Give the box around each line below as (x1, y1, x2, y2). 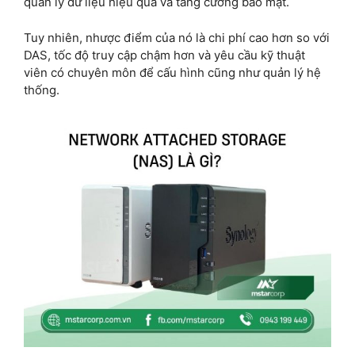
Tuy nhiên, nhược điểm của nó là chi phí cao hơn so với (24, 29, 330, 45)
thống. (24, 82, 59, 97)
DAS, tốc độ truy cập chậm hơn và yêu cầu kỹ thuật (24, 47, 305, 63)
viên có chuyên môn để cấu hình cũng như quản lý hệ (24, 64, 321, 80)
